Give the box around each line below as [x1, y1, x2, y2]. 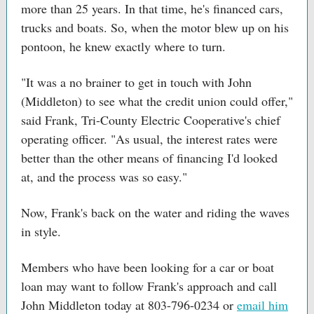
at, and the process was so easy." [21, 168, 187, 185]
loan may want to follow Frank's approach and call [21, 278, 277, 294]
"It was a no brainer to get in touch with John [21, 74, 252, 90]
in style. [21, 223, 61, 240]
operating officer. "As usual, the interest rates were [21, 130, 278, 147]
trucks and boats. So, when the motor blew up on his [21, 19, 289, 36]
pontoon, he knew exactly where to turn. [21, 38, 226, 55]
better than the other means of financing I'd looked [21, 149, 278, 166]
